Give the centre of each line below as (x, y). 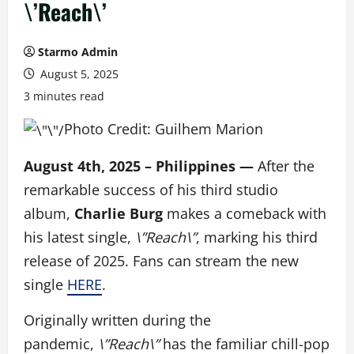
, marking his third (257, 237)
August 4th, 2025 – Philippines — (141, 166)
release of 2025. (76, 261)
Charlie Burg (119, 214)
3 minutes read (64, 96)
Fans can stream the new (216, 261)
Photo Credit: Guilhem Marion (164, 129)
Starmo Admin (78, 52)
